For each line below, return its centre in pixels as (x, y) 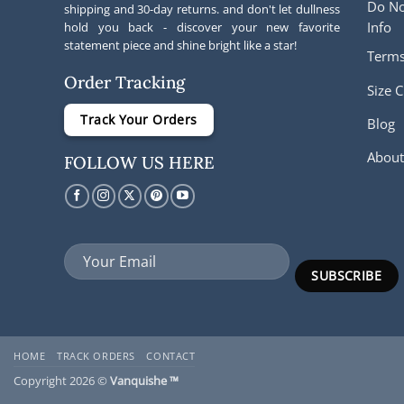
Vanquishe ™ (144, 380)
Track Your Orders (139, 120)
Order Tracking (124, 83)
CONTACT (171, 355)
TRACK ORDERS (96, 355)
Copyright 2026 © (62, 380)
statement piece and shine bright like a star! (180, 46)
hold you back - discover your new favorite (202, 28)
